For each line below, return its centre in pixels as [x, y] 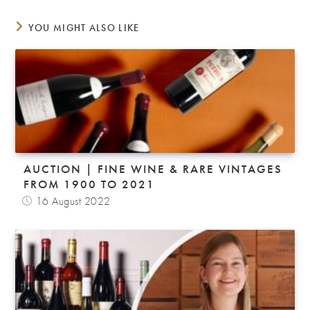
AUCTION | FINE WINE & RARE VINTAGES [153, 168]
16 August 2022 [73, 201]
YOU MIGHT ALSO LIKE [84, 27]
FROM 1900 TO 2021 [90, 184]
